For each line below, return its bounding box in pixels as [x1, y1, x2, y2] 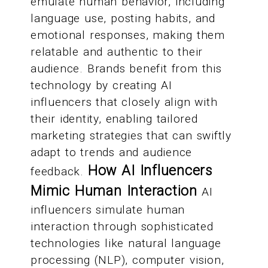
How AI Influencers [87, 163, 212, 179]
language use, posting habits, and [31, 11, 215, 26]
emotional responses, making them [31, 28, 225, 42]
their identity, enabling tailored [31, 112, 198, 126]
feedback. [31, 165, 88, 179]
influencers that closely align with [31, 95, 218, 109]
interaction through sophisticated [31, 220, 214, 234]
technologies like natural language [31, 236, 221, 251]
